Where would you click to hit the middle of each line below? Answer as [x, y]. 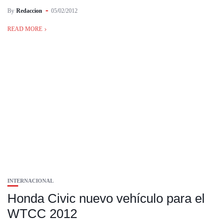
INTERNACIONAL [30, 181]
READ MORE [25, 29]
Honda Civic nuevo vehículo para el [106, 198]
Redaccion [29, 11]
